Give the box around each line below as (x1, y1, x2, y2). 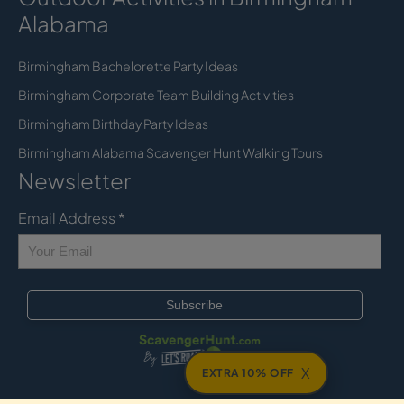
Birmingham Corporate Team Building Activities (18, 86, 294, 103)
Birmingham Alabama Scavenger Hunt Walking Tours (18, 143, 323, 161)
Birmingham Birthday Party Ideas (18, 115, 208, 132)
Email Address (18, 207, 118, 227)
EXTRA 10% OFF (202, 366, 294, 380)
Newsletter (18, 166, 131, 194)
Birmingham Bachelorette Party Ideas (18, 57, 238, 74)
